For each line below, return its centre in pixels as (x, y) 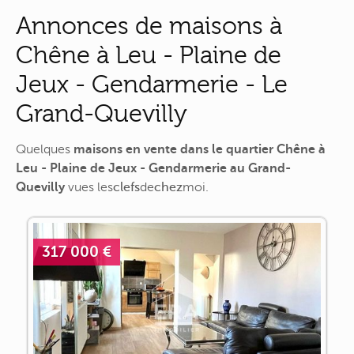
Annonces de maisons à (149, 25)
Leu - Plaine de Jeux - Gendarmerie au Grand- (153, 169)
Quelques (45, 150)
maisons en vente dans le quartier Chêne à (200, 150)
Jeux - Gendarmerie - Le (152, 84)
